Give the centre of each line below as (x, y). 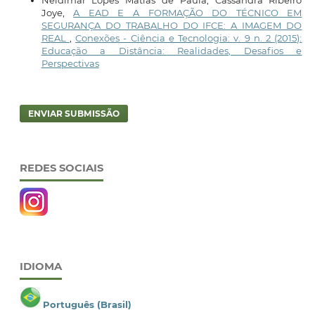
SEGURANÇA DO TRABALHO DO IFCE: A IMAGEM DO (172, 25)
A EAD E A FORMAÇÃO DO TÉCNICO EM (188, 12)
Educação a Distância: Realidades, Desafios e (172, 50)
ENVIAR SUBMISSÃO (73, 113)
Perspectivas (70, 63)
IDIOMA (40, 266)
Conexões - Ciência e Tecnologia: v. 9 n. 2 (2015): (189, 38)
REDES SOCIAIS (61, 168)
